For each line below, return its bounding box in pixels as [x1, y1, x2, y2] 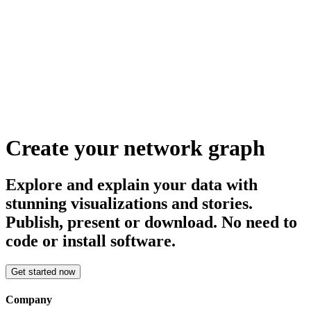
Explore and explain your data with [6, 176, 258, 194]
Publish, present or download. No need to [6, 213, 297, 232]
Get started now [11, 266, 75, 277]
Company [6, 294, 52, 306]
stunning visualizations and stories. [6, 194, 253, 213]
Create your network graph [6, 135, 265, 160]
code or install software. [6, 232, 176, 251]
